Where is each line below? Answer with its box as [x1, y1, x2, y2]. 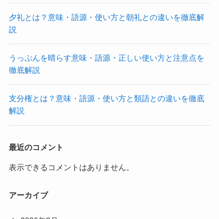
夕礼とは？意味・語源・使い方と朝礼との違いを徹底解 [8, 12, 204, 22]
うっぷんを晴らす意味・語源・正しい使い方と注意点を [8, 53, 204, 63]
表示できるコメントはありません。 [8, 162, 134, 172]
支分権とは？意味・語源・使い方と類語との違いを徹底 [8, 94, 204, 103]
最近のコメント [8, 142, 64, 152]
